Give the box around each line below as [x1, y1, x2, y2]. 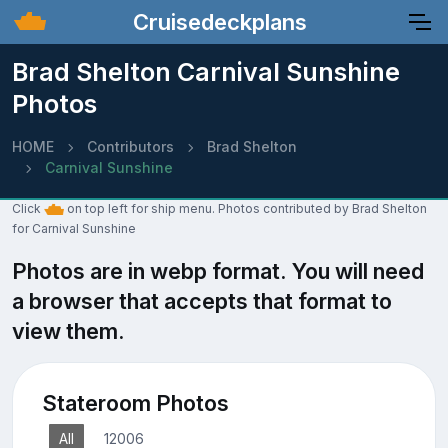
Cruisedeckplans [127, 8, 307, 35]
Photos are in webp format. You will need [12, 258, 424, 284]
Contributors [87, 138, 174, 155]
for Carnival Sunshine [12, 221, 136, 236]
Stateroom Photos [41, 389, 229, 416]
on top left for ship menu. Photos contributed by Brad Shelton [64, 201, 427, 217]
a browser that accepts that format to [12, 288, 392, 314]
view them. [12, 318, 125, 344]
